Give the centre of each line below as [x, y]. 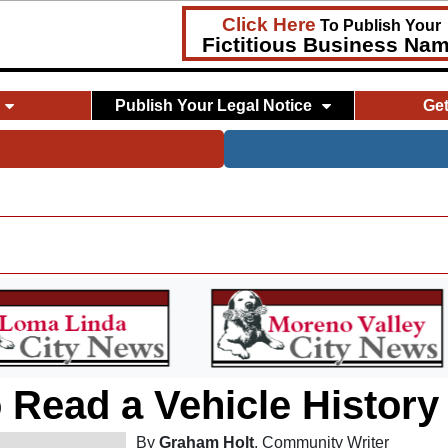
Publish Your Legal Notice [214, 105]
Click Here [269, 24]
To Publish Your [379, 25]
